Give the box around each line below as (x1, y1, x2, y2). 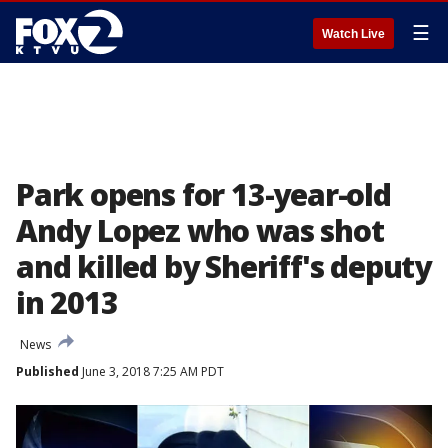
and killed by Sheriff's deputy (16, 246, 431, 287)
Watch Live (322, 27, 385, 41)
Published (16, 363, 79, 380)
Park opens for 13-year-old (16, 174, 391, 215)
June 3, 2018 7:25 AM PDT (79, 363, 224, 380)
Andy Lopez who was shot (16, 210, 384, 251)
